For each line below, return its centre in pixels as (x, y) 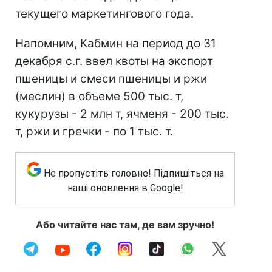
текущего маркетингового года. (104, 14)
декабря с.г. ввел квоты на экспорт (114, 61)
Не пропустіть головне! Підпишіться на (134, 173)
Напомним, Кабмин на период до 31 (116, 43)
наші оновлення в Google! (125, 188)
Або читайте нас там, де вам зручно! (125, 225)
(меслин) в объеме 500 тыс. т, (99, 96)
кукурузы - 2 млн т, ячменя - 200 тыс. (122, 114)
